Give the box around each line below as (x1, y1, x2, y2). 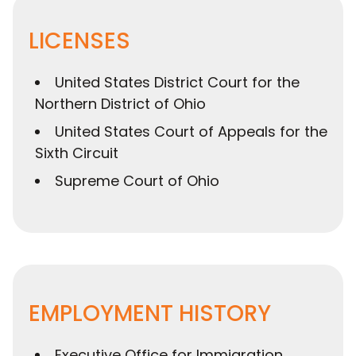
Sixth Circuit (35, 142, 118, 163)
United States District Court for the (55, 72, 300, 92)
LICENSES (29, 25, 130, 56)
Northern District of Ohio (35, 93, 206, 114)
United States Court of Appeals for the (55, 121, 327, 141)
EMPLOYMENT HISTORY (29, 297, 271, 329)
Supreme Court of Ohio (55, 170, 219, 191)
